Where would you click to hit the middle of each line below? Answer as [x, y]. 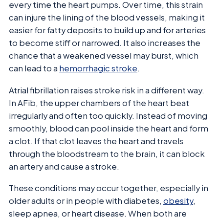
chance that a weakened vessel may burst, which [104, 56]
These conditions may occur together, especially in [109, 188]
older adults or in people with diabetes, [86, 201]
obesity [178, 201]
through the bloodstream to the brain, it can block [107, 153]
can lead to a [34, 68]
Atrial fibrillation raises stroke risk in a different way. [107, 90]
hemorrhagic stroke [98, 68]
